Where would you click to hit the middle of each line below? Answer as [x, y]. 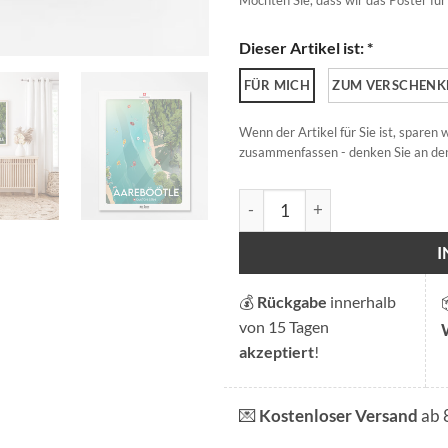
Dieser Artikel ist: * [306, 48]
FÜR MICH [277, 85]
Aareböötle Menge [305, 199]
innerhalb [361, 302]
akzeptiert [276, 352]
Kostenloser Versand [338, 416]
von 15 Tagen [284, 327]
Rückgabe [292, 302]
